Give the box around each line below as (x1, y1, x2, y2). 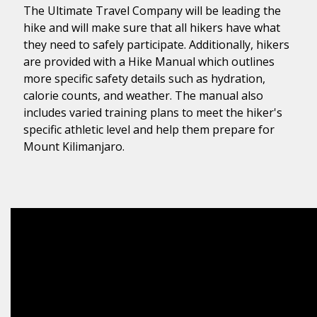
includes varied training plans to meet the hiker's (23, 105, 282, 121)
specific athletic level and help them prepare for (23, 122, 275, 138)
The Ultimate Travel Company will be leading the (23, 3, 281, 19)
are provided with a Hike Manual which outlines (23, 54, 275, 70)
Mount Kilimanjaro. (23, 139, 125, 155)
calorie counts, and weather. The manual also (23, 88, 263, 104)
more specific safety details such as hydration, (23, 71, 265, 87)
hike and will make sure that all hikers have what (23, 20, 280, 36)
